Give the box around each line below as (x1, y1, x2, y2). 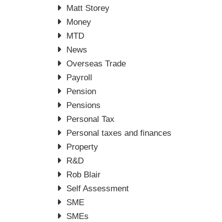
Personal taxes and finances (66, 128, 172, 138)
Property (66, 142, 99, 152)
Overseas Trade (66, 59, 126, 68)
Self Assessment (66, 184, 129, 193)
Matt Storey (66, 3, 110, 13)
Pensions (66, 101, 101, 110)
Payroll (66, 73, 93, 82)
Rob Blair (66, 170, 101, 179)
